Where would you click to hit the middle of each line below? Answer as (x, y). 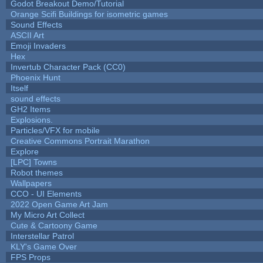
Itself (19, 88)
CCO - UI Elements (46, 193)
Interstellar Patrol (42, 236)
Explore (24, 151)
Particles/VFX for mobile (55, 130)
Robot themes (36, 172)
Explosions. (31, 119)
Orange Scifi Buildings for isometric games (89, 14)
